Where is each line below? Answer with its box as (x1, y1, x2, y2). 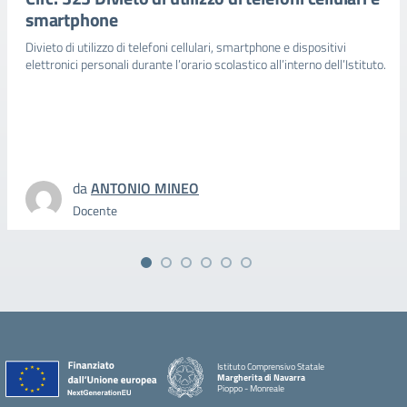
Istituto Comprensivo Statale (217, 359, 324, 373)
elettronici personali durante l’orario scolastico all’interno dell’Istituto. (25, 55, 386, 74)
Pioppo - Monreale (217, 381, 284, 395)
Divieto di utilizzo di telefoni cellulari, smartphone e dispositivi (25, 37, 346, 56)
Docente (73, 201, 117, 220)
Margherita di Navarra (217, 370, 305, 384)
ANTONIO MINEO (91, 177, 199, 199)
